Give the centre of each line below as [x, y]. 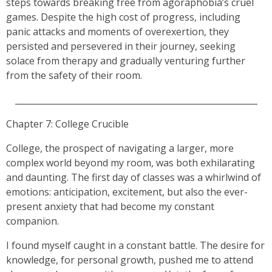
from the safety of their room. [74, 75]
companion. [32, 221]
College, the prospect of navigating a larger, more [120, 148]
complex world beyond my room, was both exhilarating [131, 163]
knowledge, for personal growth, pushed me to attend [130, 260]
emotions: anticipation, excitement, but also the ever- [127, 192]
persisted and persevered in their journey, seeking [121, 46]
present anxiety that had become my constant [110, 206]
